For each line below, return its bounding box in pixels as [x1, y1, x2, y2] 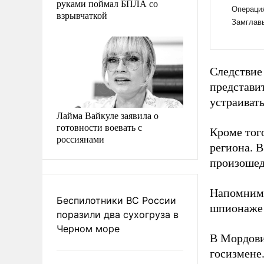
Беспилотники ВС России [57, 194, 176, 206]
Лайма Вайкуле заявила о [57, 108, 159, 121]
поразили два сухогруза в [57, 208, 179, 220]
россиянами [57, 132, 104, 145]
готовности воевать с [57, 120, 142, 133]
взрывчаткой [57, 8, 107, 21]
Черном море [57, 222, 120, 235]
